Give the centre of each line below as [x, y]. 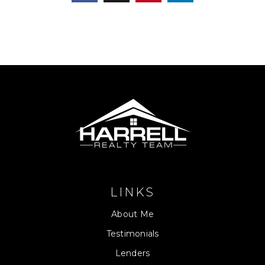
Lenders [132, 253]
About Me [132, 214]
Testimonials [132, 234]
